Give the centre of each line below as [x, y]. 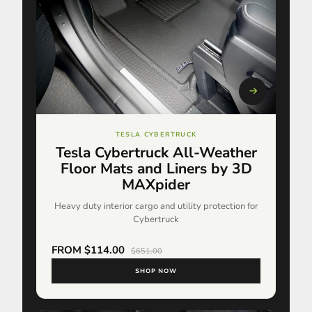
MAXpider [156, 184]
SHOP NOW [156, 271]
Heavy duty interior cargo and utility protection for [156, 206]
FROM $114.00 [89, 250]
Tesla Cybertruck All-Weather [156, 152]
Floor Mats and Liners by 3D [156, 168]
